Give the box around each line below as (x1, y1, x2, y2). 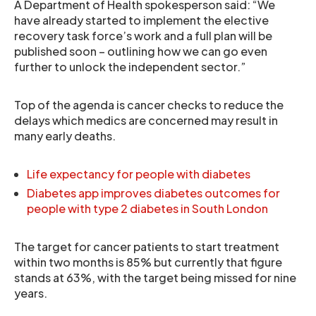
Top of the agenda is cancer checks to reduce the (14, 97, 284, 112)
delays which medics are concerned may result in (14, 113, 278, 128)
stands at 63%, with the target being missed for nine (14, 270, 296, 285)
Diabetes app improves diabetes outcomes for (27, 186, 280, 200)
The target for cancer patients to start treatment (14, 239, 279, 254)
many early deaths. (14, 128, 116, 143)
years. (14, 286, 47, 300)
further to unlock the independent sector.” (14, 59, 246, 74)
